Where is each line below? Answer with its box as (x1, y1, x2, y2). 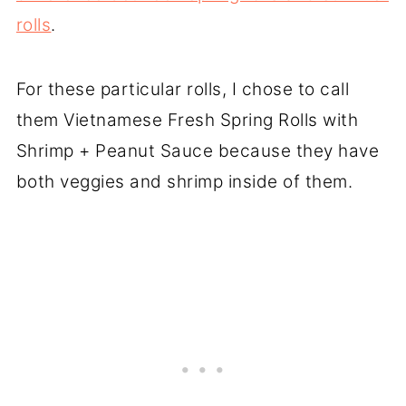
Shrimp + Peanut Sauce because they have (15, 140, 380, 161)
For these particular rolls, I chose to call (15, 78, 350, 100)
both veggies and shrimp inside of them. (15, 170, 353, 192)
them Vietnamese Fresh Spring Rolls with (15, 109, 359, 130)
